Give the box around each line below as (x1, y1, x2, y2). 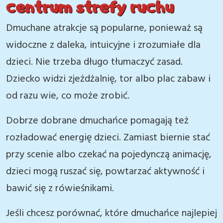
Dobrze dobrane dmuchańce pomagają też (6, 113, 189, 129)
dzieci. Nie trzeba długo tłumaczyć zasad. (6, 54, 183, 70)
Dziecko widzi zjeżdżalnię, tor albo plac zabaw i (6, 71, 211, 87)
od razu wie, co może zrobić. (6, 88, 129, 104)
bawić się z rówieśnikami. (6, 181, 114, 197)
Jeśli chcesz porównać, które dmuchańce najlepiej (6, 206, 217, 222)
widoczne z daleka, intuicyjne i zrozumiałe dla (6, 37, 201, 53)
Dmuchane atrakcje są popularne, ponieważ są (6, 20, 203, 36)
